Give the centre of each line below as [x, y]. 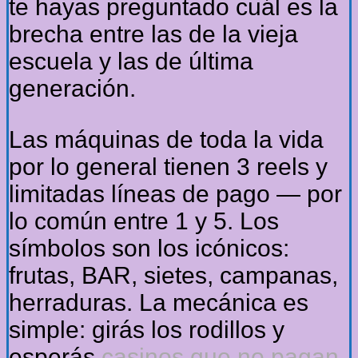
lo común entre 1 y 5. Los [144, 221]
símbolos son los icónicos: [149, 249]
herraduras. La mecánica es [159, 303]
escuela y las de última [131, 62]
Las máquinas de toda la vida [166, 140]
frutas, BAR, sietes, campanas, [173, 276]
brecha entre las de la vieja [153, 34]
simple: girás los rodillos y [147, 330]
